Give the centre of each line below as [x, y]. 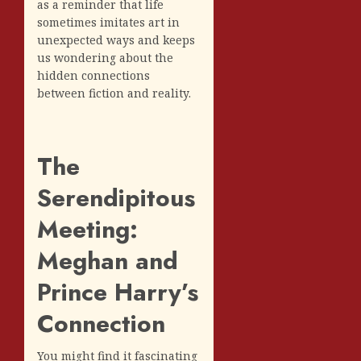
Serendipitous [116, 197]
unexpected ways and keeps [116, 39]
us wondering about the [105, 57]
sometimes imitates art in [108, 22]
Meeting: [87, 229]
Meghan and [108, 260]
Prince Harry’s [118, 292]
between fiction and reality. [114, 93]
